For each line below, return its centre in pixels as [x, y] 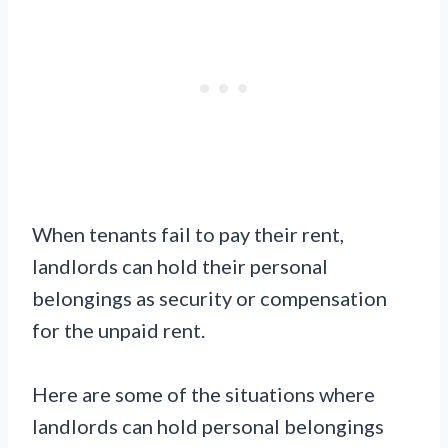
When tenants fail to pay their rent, [188, 234]
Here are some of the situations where [203, 394]
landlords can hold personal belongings [208, 426]
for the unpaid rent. [118, 330]
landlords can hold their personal [180, 266]
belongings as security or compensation [209, 298]
